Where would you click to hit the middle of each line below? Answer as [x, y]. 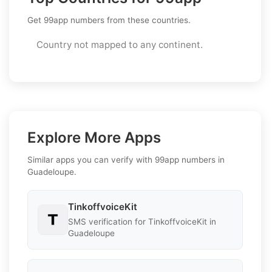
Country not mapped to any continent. [120, 44]
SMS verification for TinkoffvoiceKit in [142, 221]
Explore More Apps [94, 137]
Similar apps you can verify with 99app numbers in [126, 159]
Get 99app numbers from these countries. [109, 20]
